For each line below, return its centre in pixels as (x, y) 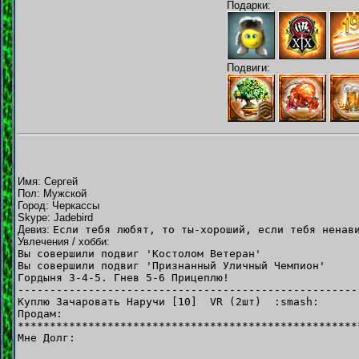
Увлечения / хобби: (64, 241)
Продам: (40, 313)
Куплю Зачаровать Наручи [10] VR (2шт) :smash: (168, 301)
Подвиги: (248, 67)
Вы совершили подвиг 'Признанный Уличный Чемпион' (171, 265)
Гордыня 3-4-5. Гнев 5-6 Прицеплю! (123, 277)
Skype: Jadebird (55, 217)
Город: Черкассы (58, 205)
